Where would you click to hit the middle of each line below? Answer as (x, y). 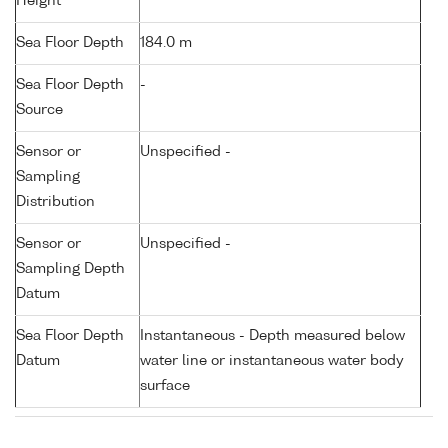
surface (165, 386)
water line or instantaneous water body (272, 361)
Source (39, 110)
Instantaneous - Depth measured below (272, 336)
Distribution (55, 202)
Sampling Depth (70, 269)
